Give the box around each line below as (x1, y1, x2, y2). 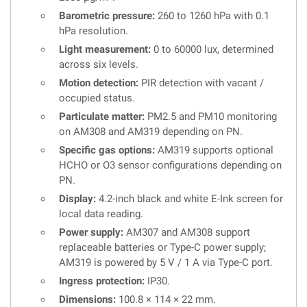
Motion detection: (59, 77, 138, 90)
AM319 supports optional (155, 144, 273, 157)
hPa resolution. (59, 25, 128, 38)
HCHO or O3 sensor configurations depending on (59, 159, 282, 172)
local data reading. (59, 208, 143, 221)
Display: (59, 193, 96, 206)
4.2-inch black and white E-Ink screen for (96, 193, 283, 206)
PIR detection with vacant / (138, 77, 264, 90)
